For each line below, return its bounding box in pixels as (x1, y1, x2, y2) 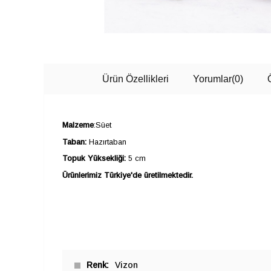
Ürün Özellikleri (102, 74, 169, 84)
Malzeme (62, 120, 94, 129)
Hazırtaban (87, 137, 126, 146)
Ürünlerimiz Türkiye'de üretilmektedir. (62, 171, 193, 180)
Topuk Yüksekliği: (62, 154, 126, 163)
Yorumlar (193, 74, 232, 84)
